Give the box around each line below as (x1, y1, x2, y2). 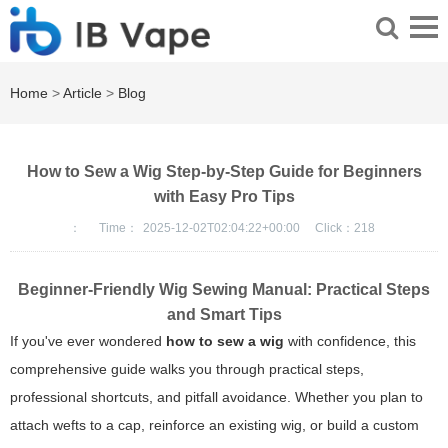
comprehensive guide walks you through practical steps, (10, 361, 364, 378)
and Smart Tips (166, 306, 282, 324)
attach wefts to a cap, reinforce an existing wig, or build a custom (10, 417, 419, 434)
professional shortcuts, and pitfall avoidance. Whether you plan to (10, 389, 423, 406)
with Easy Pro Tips (153, 188, 295, 206)
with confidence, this (284, 333, 416, 350)
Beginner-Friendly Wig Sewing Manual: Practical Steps (18, 281, 430, 299)
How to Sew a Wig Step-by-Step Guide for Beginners (26, 163, 422, 181)
